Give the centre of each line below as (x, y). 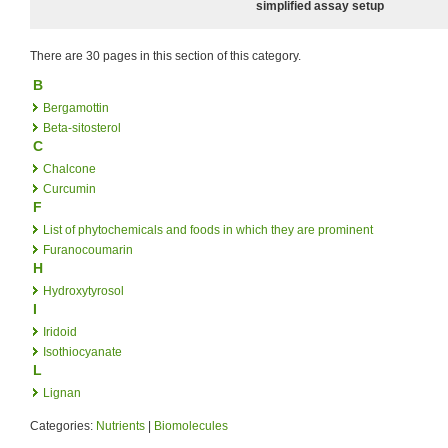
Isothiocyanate (82, 351)
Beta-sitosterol (82, 127)
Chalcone (69, 168)
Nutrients (120, 425)
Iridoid (60, 331)
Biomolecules (191, 425)
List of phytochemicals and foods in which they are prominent (208, 229)
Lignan (62, 392)
